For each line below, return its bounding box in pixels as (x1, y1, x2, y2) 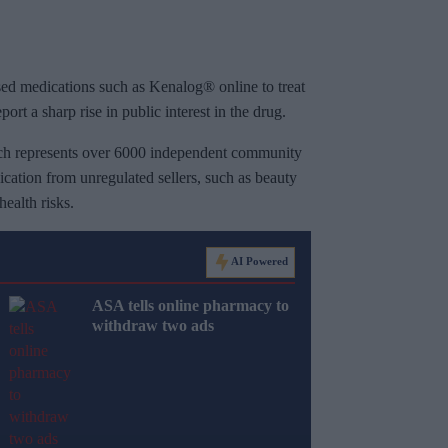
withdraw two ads (92, 317, 214, 335)
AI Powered (231, 255, 288, 268)
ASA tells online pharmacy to (92, 297, 289, 315)
